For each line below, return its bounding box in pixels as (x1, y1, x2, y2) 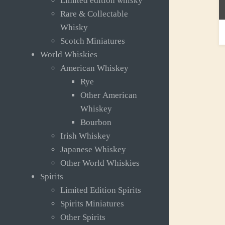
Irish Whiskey (60, 131, 110, 141)
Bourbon (80, 118, 111, 128)
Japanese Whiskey (60, 145, 126, 155)
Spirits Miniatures (60, 199, 124, 209)
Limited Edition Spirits (60, 185, 141, 195)
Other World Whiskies (60, 158, 140, 168)
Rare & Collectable (60, 9, 128, 19)
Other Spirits (60, 212, 105, 222)
